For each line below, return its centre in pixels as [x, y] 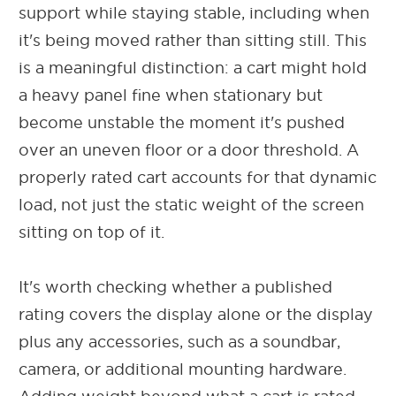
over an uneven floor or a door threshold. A [189, 149]
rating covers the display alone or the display [196, 314]
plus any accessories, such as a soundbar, [179, 341]
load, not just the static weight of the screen [191, 204]
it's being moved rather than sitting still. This [193, 40]
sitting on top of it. [91, 232]
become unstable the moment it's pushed [182, 122]
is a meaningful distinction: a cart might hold [193, 67]
